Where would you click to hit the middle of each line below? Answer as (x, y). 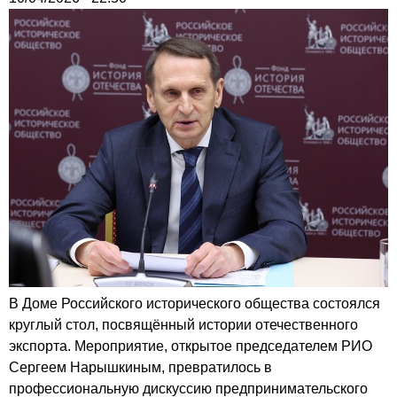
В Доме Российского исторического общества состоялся (195, 303)
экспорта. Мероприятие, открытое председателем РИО (191, 346)
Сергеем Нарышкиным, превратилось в (140, 367)
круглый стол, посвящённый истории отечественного (183, 324)
